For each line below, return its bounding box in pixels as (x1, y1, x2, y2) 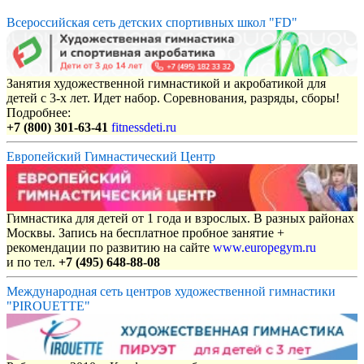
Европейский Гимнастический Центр (6, 149, 215, 164)
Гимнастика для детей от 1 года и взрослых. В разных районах (6, 210, 354, 225)
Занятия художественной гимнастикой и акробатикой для (6, 76, 326, 91)
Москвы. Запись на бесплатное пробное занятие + (6, 225, 284, 240)
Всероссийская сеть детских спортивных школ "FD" (6, 15, 297, 29)
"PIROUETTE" (6, 298, 90, 313)
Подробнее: (6, 106, 71, 120)
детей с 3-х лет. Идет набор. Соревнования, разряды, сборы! (6, 91, 340, 106)
